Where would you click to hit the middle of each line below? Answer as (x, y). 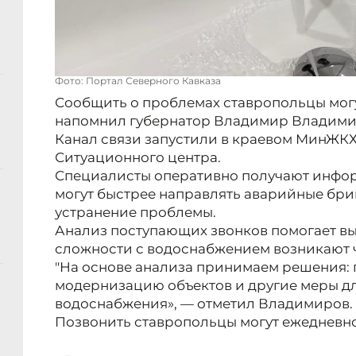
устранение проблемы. (135, 213)
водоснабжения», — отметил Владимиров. (204, 304)
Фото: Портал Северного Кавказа (138, 81)
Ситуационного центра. (138, 158)
